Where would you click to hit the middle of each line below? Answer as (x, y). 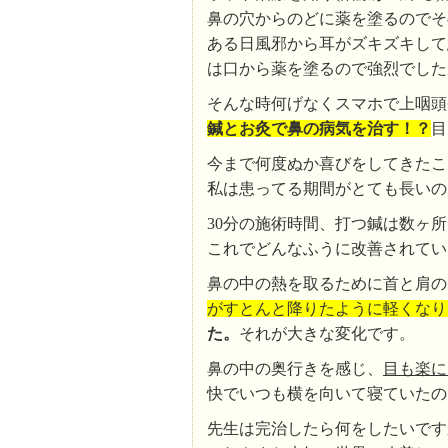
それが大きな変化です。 (327, 333)
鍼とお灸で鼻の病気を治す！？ (319, 128)
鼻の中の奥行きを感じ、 (295, 368)
